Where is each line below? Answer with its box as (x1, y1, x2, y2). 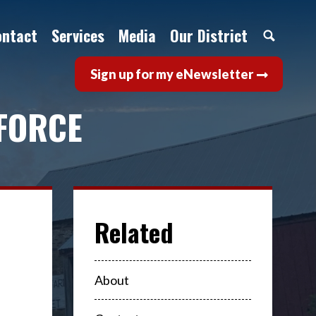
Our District (170, 24, 248, 47)
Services (51, 24, 104, 47)
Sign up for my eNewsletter (90, 66, 253, 82)
